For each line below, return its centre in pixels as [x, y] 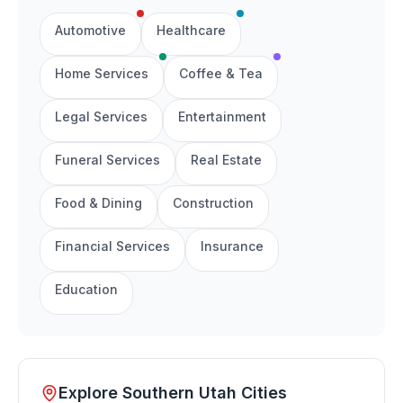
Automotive [90, 30]
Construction [213, 203]
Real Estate [226, 160]
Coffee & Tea [221, 73]
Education [86, 289]
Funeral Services [107, 160]
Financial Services [112, 246]
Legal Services [101, 116]
